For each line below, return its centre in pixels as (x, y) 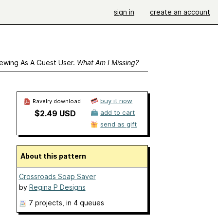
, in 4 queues (83, 203)
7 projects (45, 203)
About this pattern (55, 156)
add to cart (118, 112)
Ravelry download (56, 101)
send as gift (119, 124)
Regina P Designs (57, 187)
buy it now (117, 101)
